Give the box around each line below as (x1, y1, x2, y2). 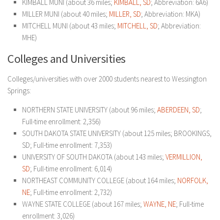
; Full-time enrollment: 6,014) (30, 164, 112, 173)
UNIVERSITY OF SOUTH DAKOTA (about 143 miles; (22, 152, 165, 162)
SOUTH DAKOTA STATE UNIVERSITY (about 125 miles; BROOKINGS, (22, 129, 212, 138)
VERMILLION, (165, 152, 202, 162)
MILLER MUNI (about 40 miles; (22, 9, 109, 19)
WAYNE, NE (143, 199, 176, 209)
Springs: (7, 86, 31, 95)
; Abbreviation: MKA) (141, 9, 200, 19)
